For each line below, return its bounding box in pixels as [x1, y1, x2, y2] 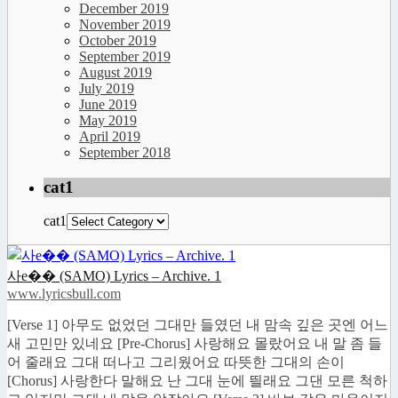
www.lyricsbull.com [7, 286, 121, 302]
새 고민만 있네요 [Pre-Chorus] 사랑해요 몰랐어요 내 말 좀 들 [7, 336, 382, 352]
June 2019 [79, 97, 137, 112]
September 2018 [79, 145, 171, 160]
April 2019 [79, 129, 140, 144]
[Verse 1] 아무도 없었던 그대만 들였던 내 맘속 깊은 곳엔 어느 [7, 317, 388, 333]
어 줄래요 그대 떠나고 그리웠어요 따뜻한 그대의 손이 [7, 354, 345, 370]
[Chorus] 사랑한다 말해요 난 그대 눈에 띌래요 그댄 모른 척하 [7, 373, 387, 389]
